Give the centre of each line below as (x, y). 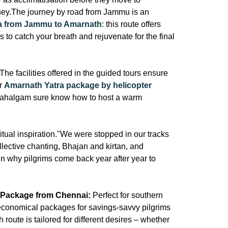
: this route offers (131, 24)
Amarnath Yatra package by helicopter (78, 85)
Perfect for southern (127, 195)
